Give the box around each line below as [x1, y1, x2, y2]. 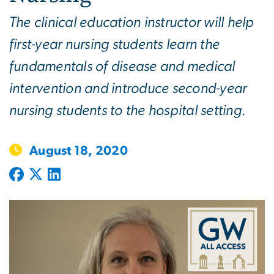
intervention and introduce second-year [9, 81, 247, 96]
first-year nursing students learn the [9, 37, 220, 52]
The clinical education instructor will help [9, 15, 254, 30]
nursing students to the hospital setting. [9, 103, 246, 118]
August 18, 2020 [29, 144, 128, 157]
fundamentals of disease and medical [9, 59, 235, 74]
